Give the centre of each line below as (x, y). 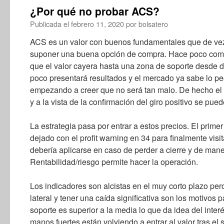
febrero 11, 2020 (97, 24)
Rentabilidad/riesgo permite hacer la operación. (114, 162)
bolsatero (153, 24)
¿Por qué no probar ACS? (95, 11)
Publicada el (49, 24)
